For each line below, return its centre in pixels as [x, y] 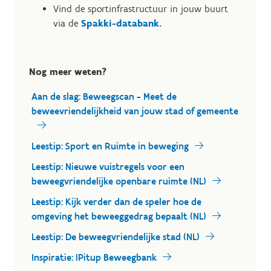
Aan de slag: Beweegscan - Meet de [104, 96]
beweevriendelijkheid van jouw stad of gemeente [135, 111]
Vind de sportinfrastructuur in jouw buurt [141, 9]
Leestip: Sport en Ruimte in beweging [110, 146]
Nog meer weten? [68, 72]
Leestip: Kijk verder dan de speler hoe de [116, 202]
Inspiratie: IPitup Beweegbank [94, 257]
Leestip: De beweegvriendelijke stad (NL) [116, 237]
